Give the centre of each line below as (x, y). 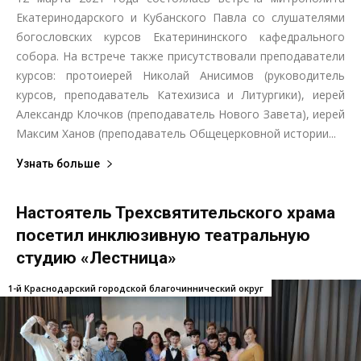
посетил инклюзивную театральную (163, 235)
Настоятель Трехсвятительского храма (176, 212)
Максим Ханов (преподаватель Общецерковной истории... (176, 133)
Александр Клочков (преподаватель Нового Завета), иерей (180, 114)
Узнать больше (58, 163)
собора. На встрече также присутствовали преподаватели (180, 56)
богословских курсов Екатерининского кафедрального (180, 36)
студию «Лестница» (96, 257)
